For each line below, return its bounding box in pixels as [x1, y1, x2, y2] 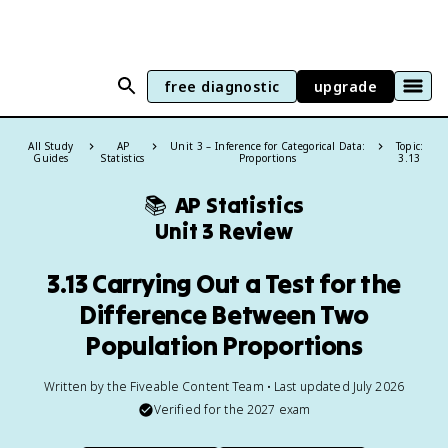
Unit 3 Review [155, 217, 293, 245]
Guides [33, 151, 69, 165]
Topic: [395, 139, 424, 153]
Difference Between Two [78, 298, 370, 331]
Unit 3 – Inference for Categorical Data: [169, 139, 366, 153]
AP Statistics [174, 191, 305, 219]
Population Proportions [85, 329, 363, 362]
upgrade [313, 76, 377, 96]
